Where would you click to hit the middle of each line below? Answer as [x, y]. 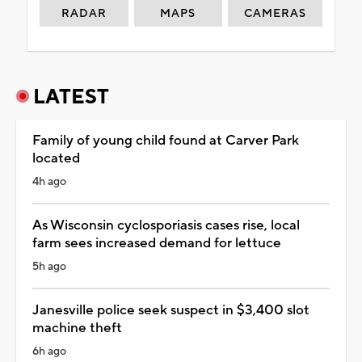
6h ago [49, 351]
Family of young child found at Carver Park [166, 140]
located [56, 158]
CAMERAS [276, 13]
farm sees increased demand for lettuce [157, 243]
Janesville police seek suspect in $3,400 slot [171, 310]
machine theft [77, 328]
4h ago [49, 181]
